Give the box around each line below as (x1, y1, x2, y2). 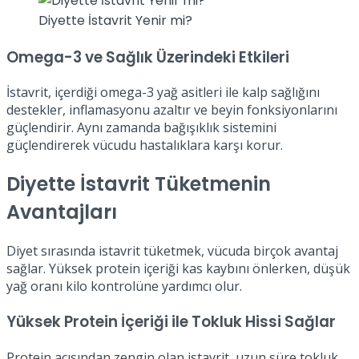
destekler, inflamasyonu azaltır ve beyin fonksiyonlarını (6, 101, 337, 119)
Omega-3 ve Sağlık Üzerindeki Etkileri (6, 46, 289, 68)
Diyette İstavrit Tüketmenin (6, 171, 271, 198)
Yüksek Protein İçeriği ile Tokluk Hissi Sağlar (6, 310, 336, 333)
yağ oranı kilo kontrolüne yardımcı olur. (6, 277, 242, 296)
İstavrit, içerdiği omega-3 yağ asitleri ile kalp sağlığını (6, 83, 320, 102)
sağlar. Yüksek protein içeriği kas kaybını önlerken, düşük (6, 260, 350, 278)
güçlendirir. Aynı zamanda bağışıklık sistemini (6, 119, 276, 137)
